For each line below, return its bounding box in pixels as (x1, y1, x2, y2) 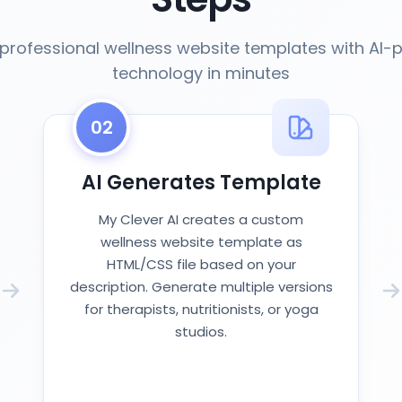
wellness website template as (100, 232, 302, 251)
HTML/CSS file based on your (106, 255, 296, 274)
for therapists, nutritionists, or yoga (83, 300, 319, 319)
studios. (175, 322, 227, 341)
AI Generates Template (81, 169, 321, 197)
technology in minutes (112, 62, 290, 84)
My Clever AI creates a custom (99, 210, 303, 229)
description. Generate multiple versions (69, 277, 333, 296)
